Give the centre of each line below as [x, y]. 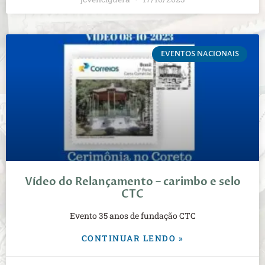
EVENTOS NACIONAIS [200, 54]
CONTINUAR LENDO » [132, 238]
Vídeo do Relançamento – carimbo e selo [132, 182]
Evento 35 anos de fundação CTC [132, 216]
